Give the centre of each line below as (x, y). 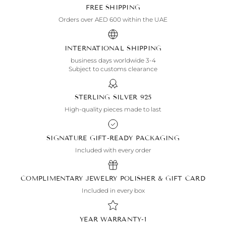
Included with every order (113, 150)
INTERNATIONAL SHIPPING (113, 48)
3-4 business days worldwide (151, 60)
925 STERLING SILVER (146, 98)
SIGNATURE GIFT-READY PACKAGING (113, 138)
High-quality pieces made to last (113, 109)
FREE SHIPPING (113, 8)
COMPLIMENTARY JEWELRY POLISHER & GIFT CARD (113, 179)
